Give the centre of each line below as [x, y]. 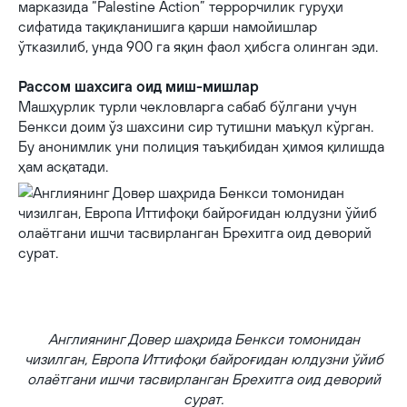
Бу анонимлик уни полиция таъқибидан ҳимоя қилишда [201, 146]
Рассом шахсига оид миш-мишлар [139, 86]
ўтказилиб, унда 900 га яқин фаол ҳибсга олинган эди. [198, 46]
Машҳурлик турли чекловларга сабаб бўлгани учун [188, 106]
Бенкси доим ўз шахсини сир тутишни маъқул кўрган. [196, 126]
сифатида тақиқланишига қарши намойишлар [168, 26]
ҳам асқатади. [63, 166]
